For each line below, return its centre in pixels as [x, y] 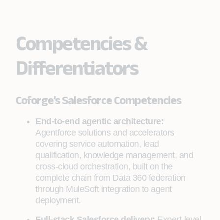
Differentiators [77, 67]
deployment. [58, 200]
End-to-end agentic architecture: [99, 121]
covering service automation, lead [97, 144]
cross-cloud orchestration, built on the [104, 166]
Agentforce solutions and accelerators [105, 133]
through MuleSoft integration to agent [104, 189]
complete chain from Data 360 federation [110, 178]
